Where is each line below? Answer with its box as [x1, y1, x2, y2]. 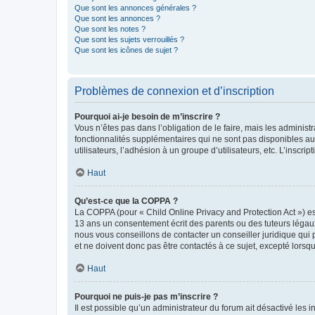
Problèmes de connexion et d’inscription [75, 84, 274, 97]
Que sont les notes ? [75, 24, 146, 33]
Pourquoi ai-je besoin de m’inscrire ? [75, 111, 220, 122]
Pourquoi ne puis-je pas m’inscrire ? [75, 291, 218, 302]
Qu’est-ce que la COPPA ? [75, 195, 178, 206]
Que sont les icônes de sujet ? [75, 45, 178, 54]
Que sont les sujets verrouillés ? [75, 34, 184, 44]
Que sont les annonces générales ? [75, 3, 196, 12]
